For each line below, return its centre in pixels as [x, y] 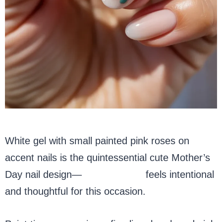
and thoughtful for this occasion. [75, 191]
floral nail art [112, 174]
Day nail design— [43, 174]
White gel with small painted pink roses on [97, 140]
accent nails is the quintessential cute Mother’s [108, 157]
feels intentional [178, 174]
